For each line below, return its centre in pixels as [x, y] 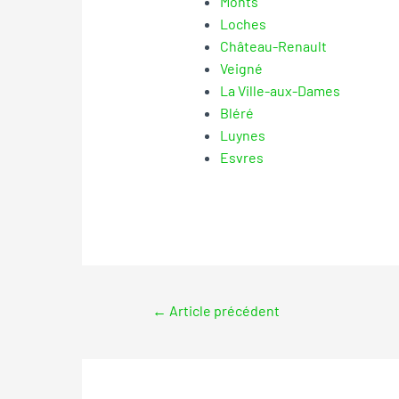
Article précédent [224, 310]
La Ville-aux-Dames [280, 90]
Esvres [241, 157]
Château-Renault [273, 45]
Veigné [241, 68]
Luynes [242, 134]
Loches [243, 23]
